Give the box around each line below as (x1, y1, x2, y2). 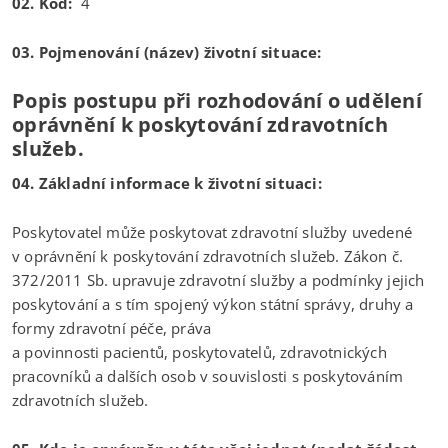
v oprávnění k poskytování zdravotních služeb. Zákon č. (12, 245, 404, 266)
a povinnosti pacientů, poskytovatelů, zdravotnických (12, 341, 387, 362)
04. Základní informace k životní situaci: (12, 172, 322, 193)
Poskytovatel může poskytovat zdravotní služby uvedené (12, 221, 412, 242)
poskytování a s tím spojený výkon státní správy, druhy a (12, 293, 414, 314)
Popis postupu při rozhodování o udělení (12, 86, 422, 114)
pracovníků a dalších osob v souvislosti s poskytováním (12, 365, 404, 386)
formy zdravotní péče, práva (12, 317, 216, 338)
